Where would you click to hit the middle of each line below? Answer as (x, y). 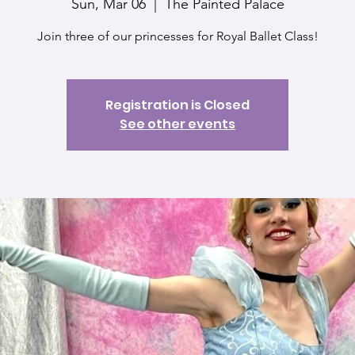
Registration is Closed (177, 105)
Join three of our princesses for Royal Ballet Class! (177, 36)
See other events (177, 124)
